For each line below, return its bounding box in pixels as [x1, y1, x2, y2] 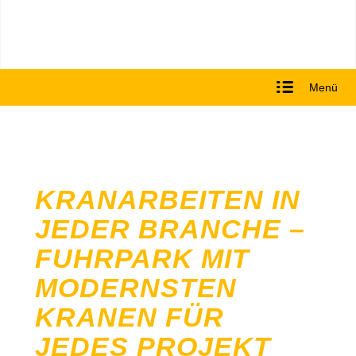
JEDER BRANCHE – [34, 214, 305, 244]
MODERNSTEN [34, 273, 237, 303]
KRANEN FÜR [34, 302, 224, 332]
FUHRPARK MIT [34, 243, 250, 273]
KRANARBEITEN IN [34, 184, 300, 215]
